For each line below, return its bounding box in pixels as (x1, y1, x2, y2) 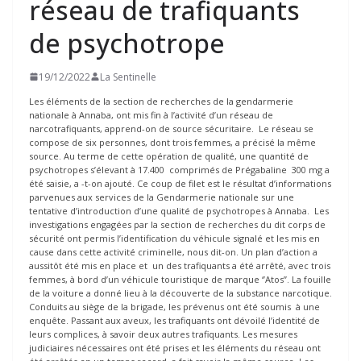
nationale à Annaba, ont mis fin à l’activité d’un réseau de (29, 108, 273, 121)
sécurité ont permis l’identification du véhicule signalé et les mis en (29, 231, 320, 244)
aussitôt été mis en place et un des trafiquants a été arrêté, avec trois (29, 259, 330, 272)
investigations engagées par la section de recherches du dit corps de (29, 218, 326, 230)
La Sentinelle (100, 69, 156, 84)
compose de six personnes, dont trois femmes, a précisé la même (29, 135, 316, 148)
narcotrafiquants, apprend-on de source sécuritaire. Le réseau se (29, 122, 313, 135)
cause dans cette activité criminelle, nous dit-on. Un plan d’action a (29, 245, 317, 258)
